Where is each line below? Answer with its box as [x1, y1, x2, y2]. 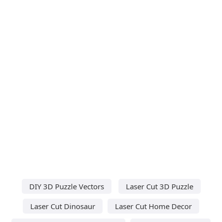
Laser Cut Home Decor [115, 201, 192, 211]
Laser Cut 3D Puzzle [125, 181, 193, 191]
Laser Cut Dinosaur [30, 201, 95, 211]
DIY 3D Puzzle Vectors [29, 181, 104, 191]
